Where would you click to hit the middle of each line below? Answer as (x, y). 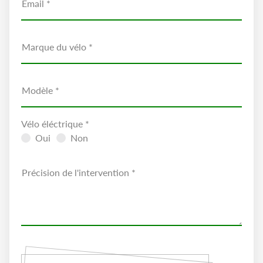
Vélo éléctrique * (55, 124)
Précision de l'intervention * (79, 172)
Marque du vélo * (58, 47)
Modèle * (41, 90)
